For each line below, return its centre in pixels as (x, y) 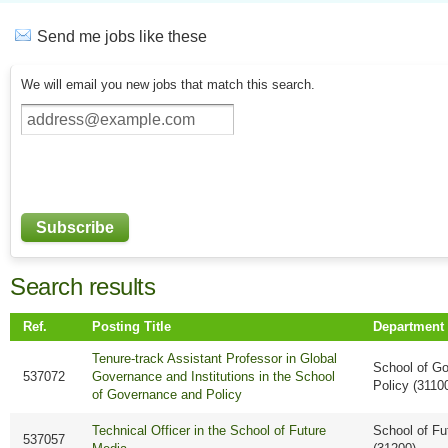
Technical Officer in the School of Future (209, 431)
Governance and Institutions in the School (214, 377)
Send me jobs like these (122, 36)
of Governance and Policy (167, 395)
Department (409, 327)
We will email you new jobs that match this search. (168, 85)
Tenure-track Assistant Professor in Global (215, 359)
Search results (82, 287)
